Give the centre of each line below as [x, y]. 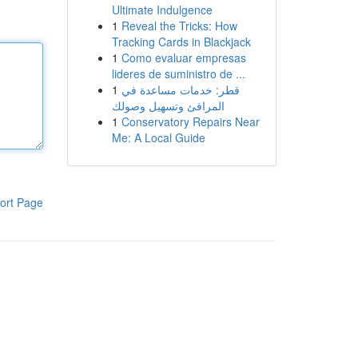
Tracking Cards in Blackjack [181, 42]
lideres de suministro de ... [178, 74]
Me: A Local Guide [158, 137]
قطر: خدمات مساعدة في [180, 89]
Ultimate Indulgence [162, 10]
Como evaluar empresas [183, 58]
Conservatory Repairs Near [190, 121]
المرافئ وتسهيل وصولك [168, 105]
